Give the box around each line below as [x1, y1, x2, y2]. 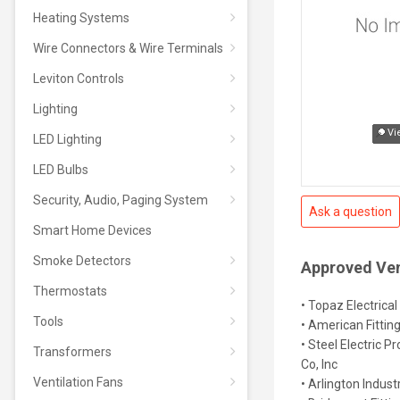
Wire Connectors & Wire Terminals [32, 41, 223, 55]
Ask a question [308, 204, 392, 219]
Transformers [32, 345, 112, 359]
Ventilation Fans [32, 375, 123, 389]
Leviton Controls [32, 71, 124, 86]
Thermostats [32, 284, 107, 298]
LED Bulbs [32, 162, 88, 177]
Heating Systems [32, 11, 129, 25]
